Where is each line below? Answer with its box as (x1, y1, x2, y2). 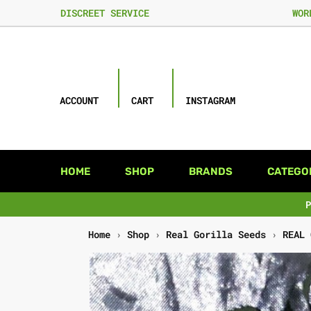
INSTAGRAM (185, 94, 236, 107)
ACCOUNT (60, 94, 99, 107)
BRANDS (189, 165, 233, 178)
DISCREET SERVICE (60, 6, 149, 19)
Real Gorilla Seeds (166, 228, 267, 241)
